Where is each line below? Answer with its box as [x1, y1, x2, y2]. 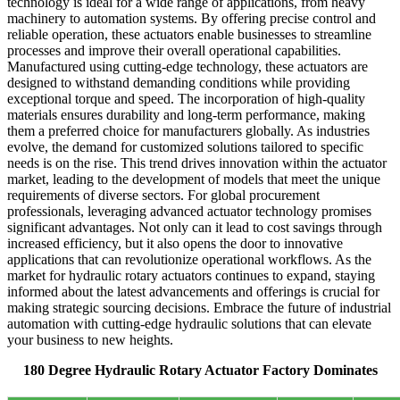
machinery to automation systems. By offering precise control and [7, 11, 376, 27]
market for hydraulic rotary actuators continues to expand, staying [7, 268, 375, 284]
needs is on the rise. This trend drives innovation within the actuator [7, 155, 387, 171]
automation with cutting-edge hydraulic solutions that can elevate [7, 316, 371, 332]
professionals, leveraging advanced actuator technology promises [7, 204, 371, 220]
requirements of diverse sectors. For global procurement [7, 187, 320, 204]
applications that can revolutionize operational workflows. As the [7, 252, 371, 268]
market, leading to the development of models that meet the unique [7, 171, 380, 187]
